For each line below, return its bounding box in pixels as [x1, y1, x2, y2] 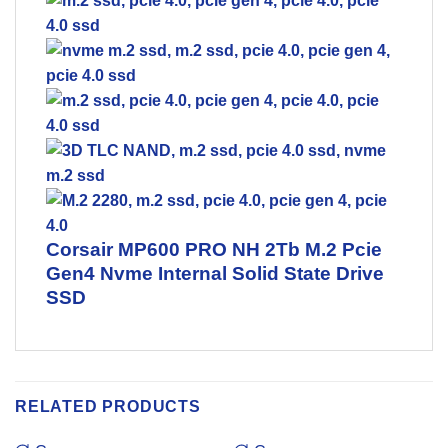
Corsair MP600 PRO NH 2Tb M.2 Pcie [46, 238, 382, 260]
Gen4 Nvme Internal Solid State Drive [46, 262, 384, 284]
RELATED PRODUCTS [15, 397, 201, 415]
